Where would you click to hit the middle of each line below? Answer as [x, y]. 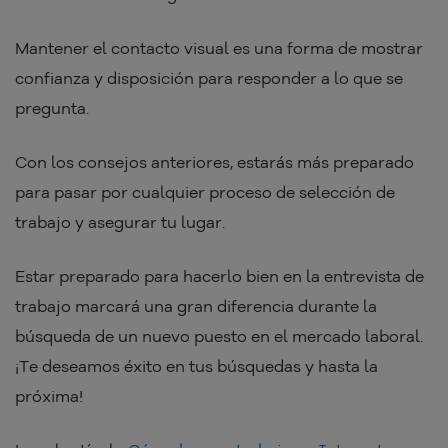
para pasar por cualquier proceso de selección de [205, 192]
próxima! [49, 396]
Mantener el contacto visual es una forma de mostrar [219, 48]
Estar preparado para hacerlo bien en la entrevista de [219, 276]
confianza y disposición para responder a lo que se [209, 78]
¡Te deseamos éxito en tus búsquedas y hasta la [196, 366]
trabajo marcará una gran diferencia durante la [196, 306]
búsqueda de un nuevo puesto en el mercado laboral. [219, 336]
